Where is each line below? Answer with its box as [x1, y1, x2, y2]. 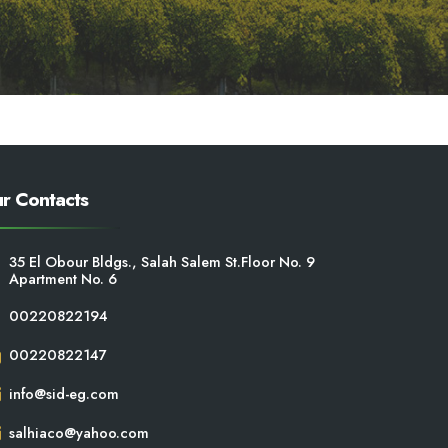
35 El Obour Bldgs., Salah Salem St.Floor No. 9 [9, 252, 316, 272]
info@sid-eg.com [9, 384, 120, 404]
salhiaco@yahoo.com [9, 423, 150, 443]
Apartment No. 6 [9, 269, 118, 289]
